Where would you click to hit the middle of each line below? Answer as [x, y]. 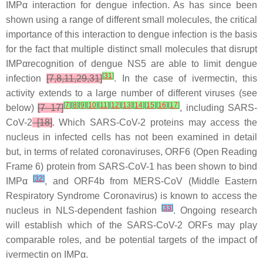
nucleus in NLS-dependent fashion [84, 211]
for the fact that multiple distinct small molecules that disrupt [131, 49]
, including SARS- [219, 108]
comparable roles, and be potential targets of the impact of [131, 240]
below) [22, 108]
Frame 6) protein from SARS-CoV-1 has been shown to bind [131, 167]
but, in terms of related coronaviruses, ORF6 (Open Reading [131, 152]
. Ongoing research [215, 211]
